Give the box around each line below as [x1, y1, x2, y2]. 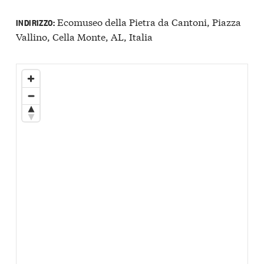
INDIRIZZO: [16, 16, 55, 29]
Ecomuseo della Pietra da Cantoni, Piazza [54, 15, 241, 29]
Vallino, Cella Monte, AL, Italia [16, 29, 153, 44]
